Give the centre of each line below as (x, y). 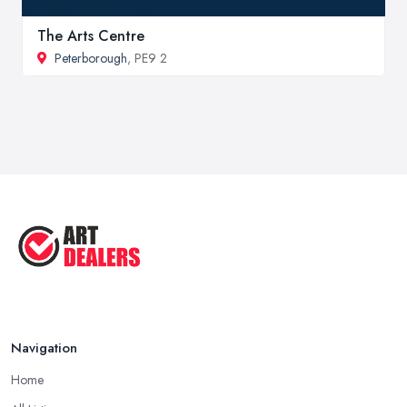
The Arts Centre (91, 35)
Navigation (44, 347)
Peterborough (91, 58)
